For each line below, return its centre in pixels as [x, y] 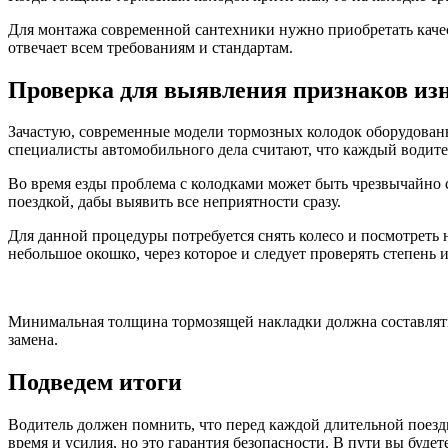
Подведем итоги [95, 382]
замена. [33, 340]
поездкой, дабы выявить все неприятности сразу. [174, 202]
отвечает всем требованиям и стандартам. [150, 47]
